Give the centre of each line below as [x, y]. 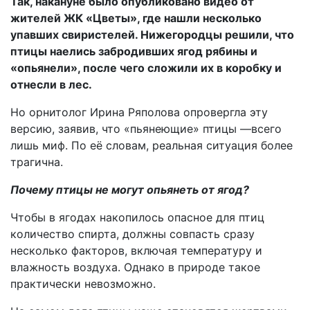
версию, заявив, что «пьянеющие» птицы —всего [146, 129]
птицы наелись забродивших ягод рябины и [134, 51]
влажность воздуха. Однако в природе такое [135, 267]
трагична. [37, 162]
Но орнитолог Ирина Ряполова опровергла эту [139, 112]
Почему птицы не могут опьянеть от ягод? [130, 190]
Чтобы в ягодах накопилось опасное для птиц [137, 217]
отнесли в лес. [51, 84]
